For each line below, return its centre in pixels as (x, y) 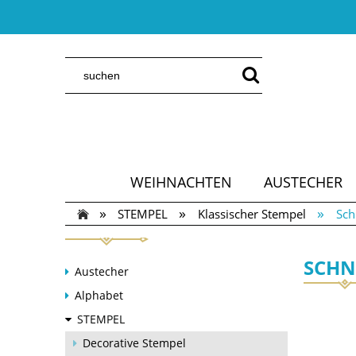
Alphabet (99, 295)
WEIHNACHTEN (181, 182)
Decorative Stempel (134, 343)
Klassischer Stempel (252, 214)
